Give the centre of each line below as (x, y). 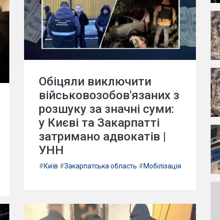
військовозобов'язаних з (109, 96)
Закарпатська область (101, 166)
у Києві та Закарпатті (99, 123)
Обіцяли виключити (95, 82)
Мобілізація (162, 166)
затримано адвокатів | (102, 137)
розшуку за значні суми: (106, 109)
